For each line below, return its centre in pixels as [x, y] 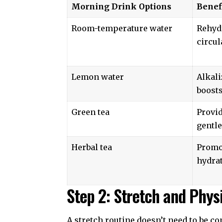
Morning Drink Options [122, 7]
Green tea [91, 112]
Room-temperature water [122, 28]
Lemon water [98, 77]
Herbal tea [92, 147]
